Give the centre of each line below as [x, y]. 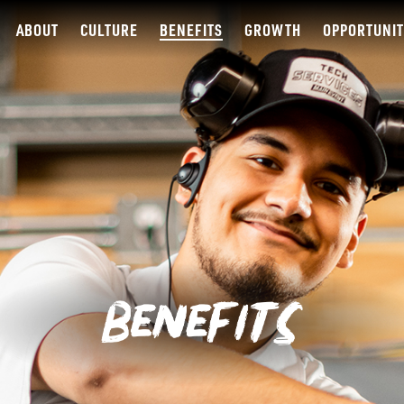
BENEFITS [191, 29]
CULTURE [109, 29]
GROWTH [272, 29]
